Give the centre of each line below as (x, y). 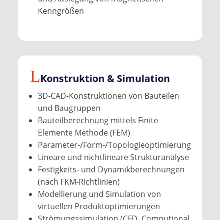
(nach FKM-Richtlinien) (79, 181)
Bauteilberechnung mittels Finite (98, 120)
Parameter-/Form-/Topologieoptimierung (114, 145)
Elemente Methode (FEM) (84, 132)
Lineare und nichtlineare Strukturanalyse (113, 157)
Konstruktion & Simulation (105, 78)
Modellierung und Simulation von (99, 194)
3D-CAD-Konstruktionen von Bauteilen (108, 96)
